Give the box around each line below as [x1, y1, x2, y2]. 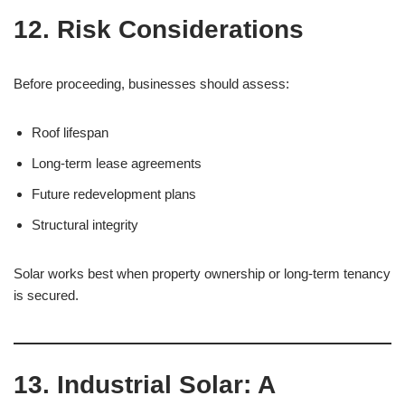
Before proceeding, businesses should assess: [14, 76, 289, 91]
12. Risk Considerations [14, 15, 304, 43]
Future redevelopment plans [32, 186, 196, 202]
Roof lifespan [32, 125, 108, 140]
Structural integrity [32, 217, 138, 232]
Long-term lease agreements [32, 155, 202, 171]
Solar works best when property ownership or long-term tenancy [14, 266, 391, 281]
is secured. [14, 287, 79, 303]
